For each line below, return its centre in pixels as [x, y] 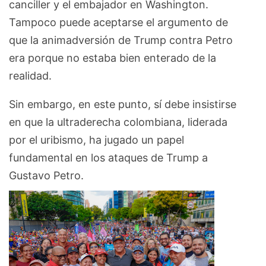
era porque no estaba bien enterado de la [113, 58]
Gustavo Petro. [46, 175]
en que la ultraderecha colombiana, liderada [118, 122]
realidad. [30, 75]
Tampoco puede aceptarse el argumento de [118, 22]
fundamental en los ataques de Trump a [108, 157]
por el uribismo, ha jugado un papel [96, 140]
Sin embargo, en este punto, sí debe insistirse [123, 104]
